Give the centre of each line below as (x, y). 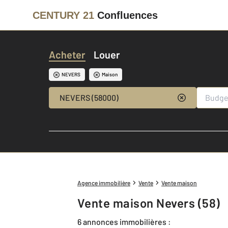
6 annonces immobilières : (124, 221)
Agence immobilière (104, 183)
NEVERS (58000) (89, 97)
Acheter (67, 54)
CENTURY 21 (63, 15)
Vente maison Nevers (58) (152, 203)
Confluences (127, 15)
